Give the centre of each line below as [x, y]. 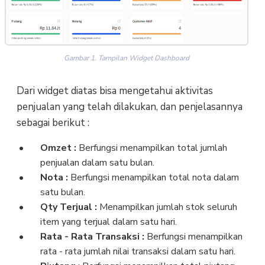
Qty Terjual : [68, 207]
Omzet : [59, 148]
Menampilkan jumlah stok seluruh [167, 207]
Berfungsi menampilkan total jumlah [153, 148]
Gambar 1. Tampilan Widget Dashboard [127, 58]
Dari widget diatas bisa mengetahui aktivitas [114, 91]
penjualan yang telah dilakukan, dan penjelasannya [129, 106]
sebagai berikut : [53, 122]
